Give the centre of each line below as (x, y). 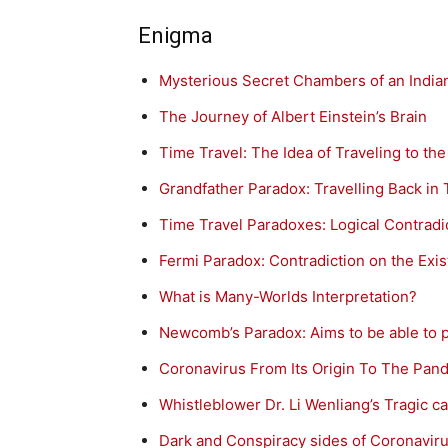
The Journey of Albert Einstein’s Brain (293, 117)
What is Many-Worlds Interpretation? (288, 297)
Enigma (175, 36)
